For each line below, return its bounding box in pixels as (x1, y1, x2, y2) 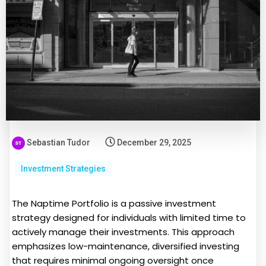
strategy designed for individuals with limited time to (12, 211, 246, 224)
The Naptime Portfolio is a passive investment (12, 197, 216, 210)
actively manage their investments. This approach (12, 226, 235, 239)
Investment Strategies (21, 164, 106, 174)
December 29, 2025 (117, 138, 191, 148)
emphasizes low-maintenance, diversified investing (12, 240, 239, 253)
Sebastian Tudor (27, 138, 90, 148)
